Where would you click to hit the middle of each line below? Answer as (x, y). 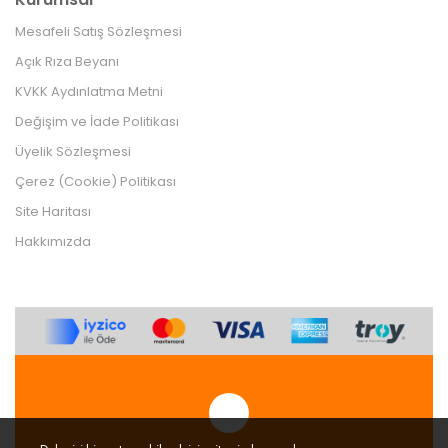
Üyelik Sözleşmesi (73, 151)
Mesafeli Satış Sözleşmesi (98, 31)
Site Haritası (53, 211)
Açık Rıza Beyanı (67, 61)
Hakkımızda (53, 241)
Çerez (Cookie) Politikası (95, 181)
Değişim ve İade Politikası (97, 121)
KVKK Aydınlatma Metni (89, 91)
